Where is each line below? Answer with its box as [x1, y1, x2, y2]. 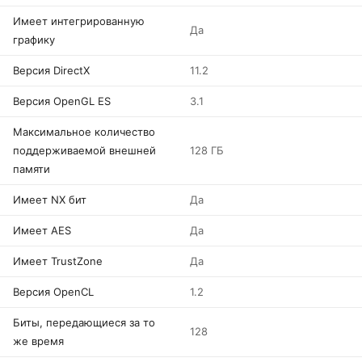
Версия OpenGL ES [13, 95, 111, 107]
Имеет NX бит [13, 193, 86, 206]
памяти [13, 162, 50, 175]
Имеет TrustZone [13, 255, 103, 267]
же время [13, 335, 64, 347]
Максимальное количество [13, 125, 155, 138]
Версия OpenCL [13, 285, 94, 298]
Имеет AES [13, 224, 71, 237]
